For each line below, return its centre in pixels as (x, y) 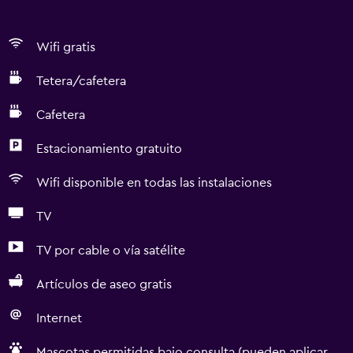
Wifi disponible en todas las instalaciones (154, 183)
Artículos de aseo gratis (104, 284)
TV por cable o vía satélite (111, 251)
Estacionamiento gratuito (109, 149)
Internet (59, 318)
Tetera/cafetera (81, 81)
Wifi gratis (66, 47)
